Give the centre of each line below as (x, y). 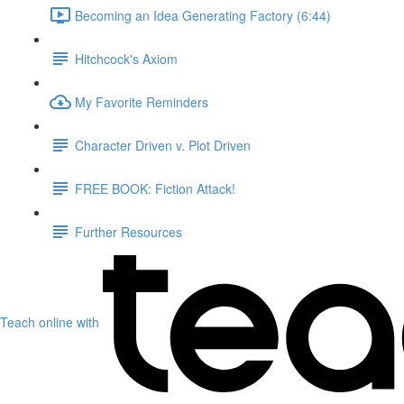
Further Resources (129, 231)
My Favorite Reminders (142, 101)
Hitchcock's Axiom (126, 58)
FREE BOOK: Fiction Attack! (155, 188)
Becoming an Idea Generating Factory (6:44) (203, 15)
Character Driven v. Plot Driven (163, 145)
